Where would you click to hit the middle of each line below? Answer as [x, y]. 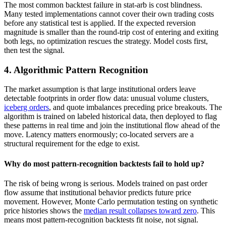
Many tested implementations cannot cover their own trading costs [109, 14]
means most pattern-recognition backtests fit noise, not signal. [101, 219]
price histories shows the [44, 210]
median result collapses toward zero [140, 210]
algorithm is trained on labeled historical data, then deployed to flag [110, 117]
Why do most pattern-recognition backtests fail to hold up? [104, 163]
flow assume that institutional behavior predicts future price [98, 192]
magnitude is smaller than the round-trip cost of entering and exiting [111, 32]
